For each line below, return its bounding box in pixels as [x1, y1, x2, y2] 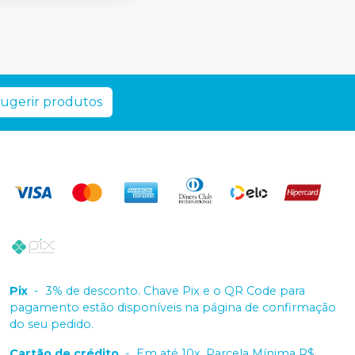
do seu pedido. [10, 317, 94, 331]
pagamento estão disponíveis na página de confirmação [10, 300, 336, 315]
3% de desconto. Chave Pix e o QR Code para [45, 284, 305, 298]
